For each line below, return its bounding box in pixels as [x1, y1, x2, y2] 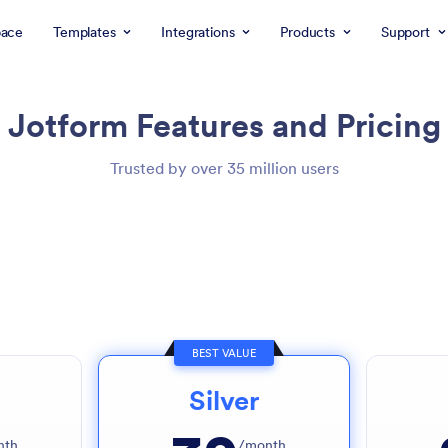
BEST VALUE [191, 346, 256, 360]
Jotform [7, 105, 136, 146]
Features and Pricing [135, 105, 441, 146]
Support [380, 23, 430, 41]
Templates [53, 23, 116, 41]
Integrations [161, 23, 235, 41]
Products [280, 23, 335, 41]
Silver [188, 383, 259, 417]
